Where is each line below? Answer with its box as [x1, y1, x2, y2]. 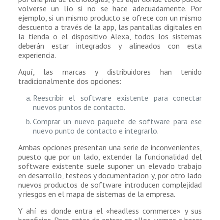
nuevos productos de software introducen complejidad [18, 179, 202, 190]
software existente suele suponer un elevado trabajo [18, 161, 202, 171]
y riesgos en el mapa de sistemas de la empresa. [18, 189, 175, 199]
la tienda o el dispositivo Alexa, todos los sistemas [18, 31, 202, 41]
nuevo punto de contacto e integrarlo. [32, 125, 159, 136]
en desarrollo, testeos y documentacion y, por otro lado [18, 170, 202, 180]
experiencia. [18, 50, 56, 60]
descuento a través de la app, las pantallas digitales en [18, 22, 202, 32]
